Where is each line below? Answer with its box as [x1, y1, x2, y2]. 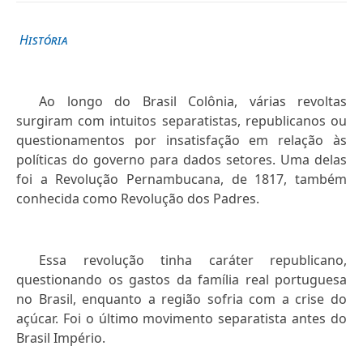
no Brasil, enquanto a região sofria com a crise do [16, 290, 347, 309]
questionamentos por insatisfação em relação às [16, 131, 347, 150]
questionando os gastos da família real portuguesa [16, 271, 347, 289]
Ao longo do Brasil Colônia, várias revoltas [39, 92, 347, 111]
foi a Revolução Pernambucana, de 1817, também [16, 170, 347, 189]
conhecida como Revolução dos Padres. [16, 190, 259, 208]
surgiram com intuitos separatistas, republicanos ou [16, 112, 347, 130]
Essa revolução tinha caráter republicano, [39, 251, 347, 270]
